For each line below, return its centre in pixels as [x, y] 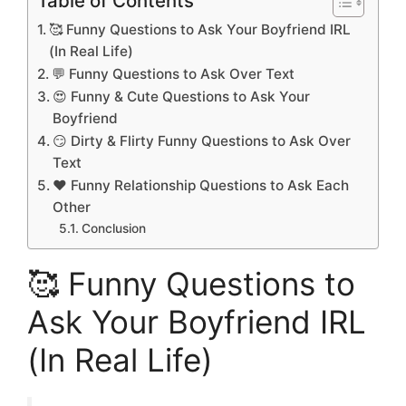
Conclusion [113, 228]
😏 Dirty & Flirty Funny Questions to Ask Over [202, 140]
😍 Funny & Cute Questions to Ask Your [182, 96]
